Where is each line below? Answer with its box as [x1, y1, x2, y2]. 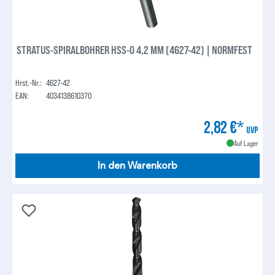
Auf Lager [233, 138, 258, 147]
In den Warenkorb [98, 159, 177, 172]
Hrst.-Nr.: [15, 77, 42, 88]
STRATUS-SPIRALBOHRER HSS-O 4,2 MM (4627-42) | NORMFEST [17, 42, 253, 56]
